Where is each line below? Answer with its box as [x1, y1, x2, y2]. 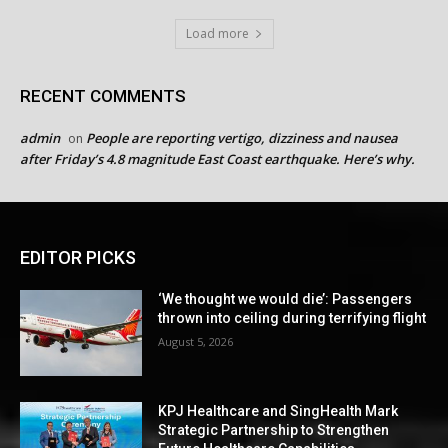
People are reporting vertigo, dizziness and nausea [86, 129, 398, 148]
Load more [185, 25, 249, 43]
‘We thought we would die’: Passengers [158, 291, 413, 308]
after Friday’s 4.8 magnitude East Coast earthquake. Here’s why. [20, 150, 415, 169]
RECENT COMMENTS [20, 86, 186, 107]
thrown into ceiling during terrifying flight [158, 310, 427, 327]
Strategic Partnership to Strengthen [158, 421, 390, 438]
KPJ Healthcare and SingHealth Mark [158, 402, 399, 419]
